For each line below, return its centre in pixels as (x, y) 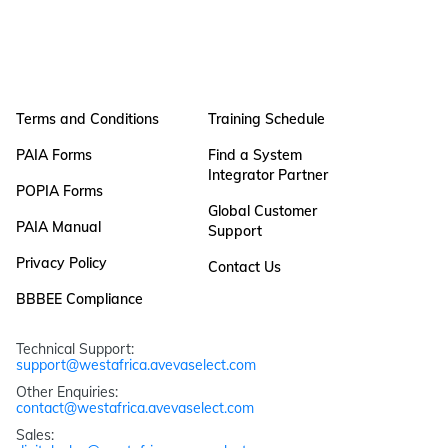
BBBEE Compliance (79, 298)
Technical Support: (77, 348)
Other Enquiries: (69, 391)
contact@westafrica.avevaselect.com (135, 407)
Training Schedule (266, 118)
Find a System (255, 154)
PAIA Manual (58, 226)
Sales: (37, 435)
